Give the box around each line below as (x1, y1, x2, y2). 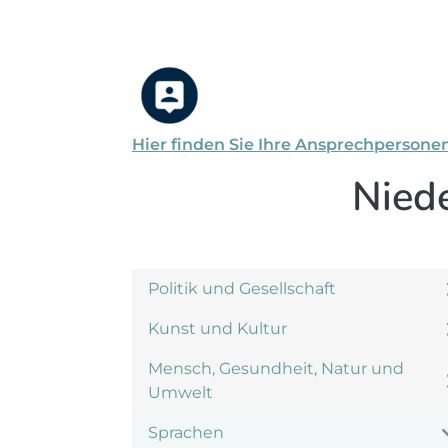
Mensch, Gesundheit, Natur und (148, 359, 404, 378)
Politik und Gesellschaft (148, 279, 336, 298)
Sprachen (148, 423, 224, 442)
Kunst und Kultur (148, 319, 287, 338)
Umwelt (148, 383, 213, 402)
